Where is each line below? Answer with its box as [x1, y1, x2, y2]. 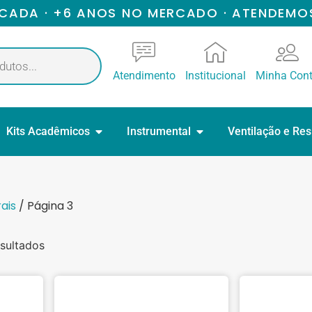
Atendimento [112, 69, 175, 82]
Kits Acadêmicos [6, 125, 90, 138]
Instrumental [127, 125, 191, 138]
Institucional [185, 69, 246, 82]
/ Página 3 [16, 198, 74, 214]
